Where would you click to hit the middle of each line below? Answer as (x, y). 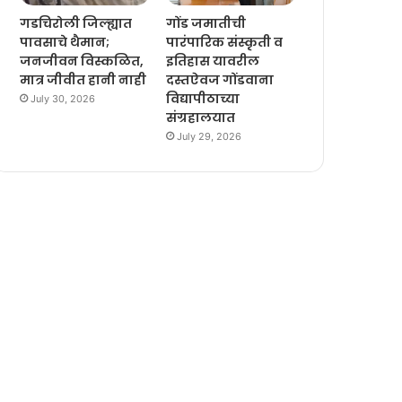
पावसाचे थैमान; (65, 42)
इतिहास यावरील (213, 61)
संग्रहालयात (201, 117)
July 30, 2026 (63, 98)
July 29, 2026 (210, 136)
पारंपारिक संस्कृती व (225, 42)
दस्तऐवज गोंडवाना (220, 79)
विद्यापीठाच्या (203, 98)
